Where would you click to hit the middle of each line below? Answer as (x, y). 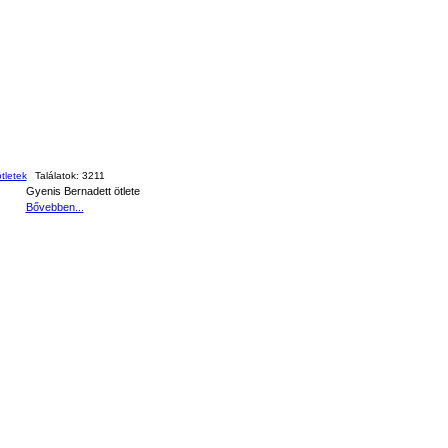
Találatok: (58, 175)
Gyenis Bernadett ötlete (82, 191)
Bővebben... (54, 207)
